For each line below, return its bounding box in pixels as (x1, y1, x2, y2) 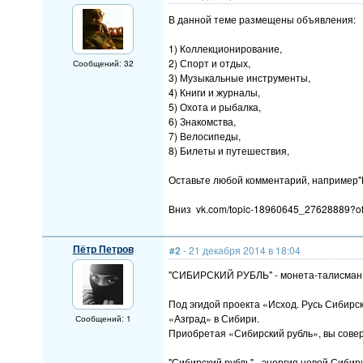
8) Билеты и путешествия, (169, 143, 289, 157)
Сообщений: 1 (75, 313, 131, 324)
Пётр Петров (72, 241, 134, 256)
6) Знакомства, (169, 114, 236, 128)
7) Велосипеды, (169, 129, 241, 143)
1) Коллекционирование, (169, 41, 282, 55)
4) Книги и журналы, (169, 85, 260, 99)
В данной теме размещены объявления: (169, 12, 356, 26)
